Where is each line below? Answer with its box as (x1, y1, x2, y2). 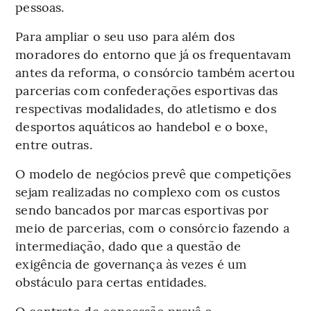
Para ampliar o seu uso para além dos (15, 27, 235, 45)
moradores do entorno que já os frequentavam (15, 45, 291, 63)
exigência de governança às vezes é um (15, 255, 247, 273)
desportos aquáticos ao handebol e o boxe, (15, 117, 269, 135)
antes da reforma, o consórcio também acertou (15, 63, 295, 81)
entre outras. (15, 135, 92, 153)
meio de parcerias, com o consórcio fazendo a (15, 219, 289, 237)
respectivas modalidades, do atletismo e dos (15, 99, 276, 117)
